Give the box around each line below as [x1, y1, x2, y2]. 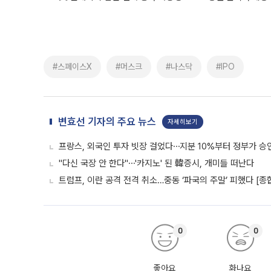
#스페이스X [53, 62, 92, 71]
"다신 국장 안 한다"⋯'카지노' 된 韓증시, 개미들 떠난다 [59, 158, 254, 169]
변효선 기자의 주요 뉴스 [58, 116, 156, 128]
